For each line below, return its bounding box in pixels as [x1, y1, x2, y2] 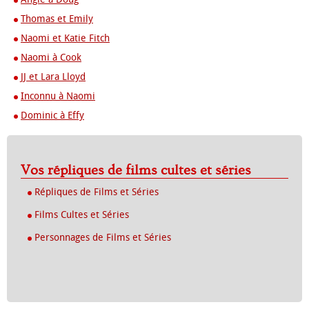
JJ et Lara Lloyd [21, 71, 86, 83]
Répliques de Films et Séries [34, 186, 159, 198]
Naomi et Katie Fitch [21, 32, 110, 44]
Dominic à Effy [21, 110, 84, 121]
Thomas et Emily [21, 13, 93, 25]
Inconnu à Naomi [21, 90, 95, 102]
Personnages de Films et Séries [34, 232, 171, 243]
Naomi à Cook [21, 52, 81, 63]
